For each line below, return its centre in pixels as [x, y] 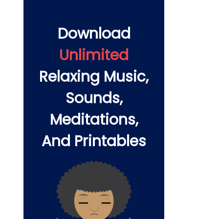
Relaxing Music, [94, 76]
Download [94, 33]
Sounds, [94, 98]
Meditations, [94, 119]
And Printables [94, 141]
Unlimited [94, 55]
